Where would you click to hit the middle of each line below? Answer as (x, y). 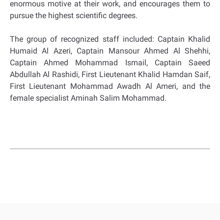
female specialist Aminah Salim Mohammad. (88, 98)
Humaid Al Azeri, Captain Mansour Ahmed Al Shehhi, (110, 51)
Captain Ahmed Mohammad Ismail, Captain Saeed (110, 63)
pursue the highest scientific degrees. (74, 15)
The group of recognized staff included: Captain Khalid (110, 39)
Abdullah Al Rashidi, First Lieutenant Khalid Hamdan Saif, (110, 74)
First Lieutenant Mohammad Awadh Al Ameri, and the (110, 86)
